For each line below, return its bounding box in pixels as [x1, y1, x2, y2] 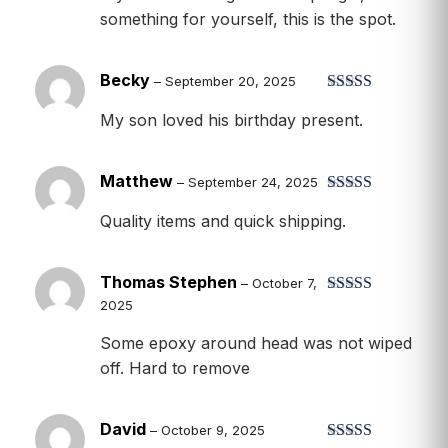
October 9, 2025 [161, 421, 265, 438]
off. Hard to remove [100, 357, 250, 378]
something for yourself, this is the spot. [100, 8, 396, 29]
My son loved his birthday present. [100, 109, 363, 130]
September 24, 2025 [188, 173, 318, 190]
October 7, [252, 274, 317, 291]
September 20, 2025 [165, 72, 296, 89]
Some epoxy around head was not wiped [100, 332, 412, 353]
